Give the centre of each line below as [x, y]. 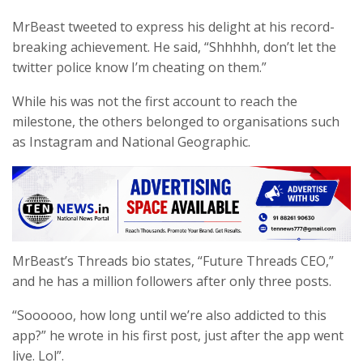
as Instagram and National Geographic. [131, 141]
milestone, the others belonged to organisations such [176, 121]
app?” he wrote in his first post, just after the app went [178, 336]
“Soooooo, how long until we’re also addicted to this [169, 316]
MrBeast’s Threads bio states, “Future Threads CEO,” [173, 261]
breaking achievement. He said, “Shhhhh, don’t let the [174, 47]
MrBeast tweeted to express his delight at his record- [173, 26]
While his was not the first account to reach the [155, 101]
